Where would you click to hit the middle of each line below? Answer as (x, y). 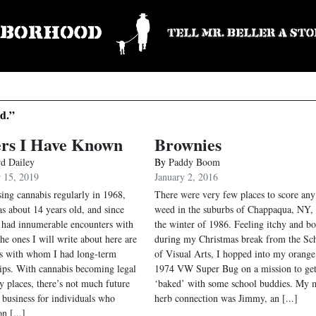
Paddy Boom (194, 162)
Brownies (188, 144)
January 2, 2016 (186, 177)
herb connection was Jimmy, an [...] (226, 298)
